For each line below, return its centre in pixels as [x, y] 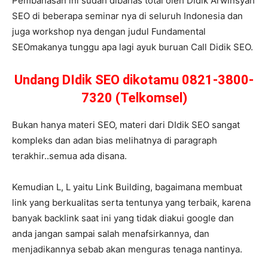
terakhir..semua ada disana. [69, 156]
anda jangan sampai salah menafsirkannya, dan [111, 234]
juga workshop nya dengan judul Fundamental [109, 32]
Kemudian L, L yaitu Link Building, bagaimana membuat [127, 187]
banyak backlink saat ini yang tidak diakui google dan [123, 218]
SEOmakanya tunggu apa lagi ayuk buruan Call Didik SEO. [133, 47]
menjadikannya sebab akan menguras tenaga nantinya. [127, 249]
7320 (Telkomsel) [134, 98]
